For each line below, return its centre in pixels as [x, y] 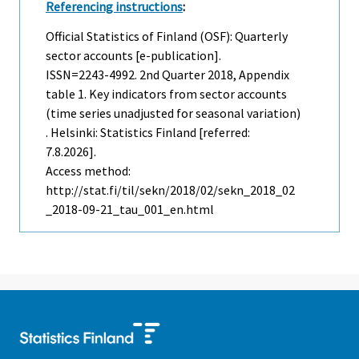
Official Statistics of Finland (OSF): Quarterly [167, 36]
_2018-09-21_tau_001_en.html [130, 210]
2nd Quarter [172, 75]
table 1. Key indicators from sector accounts [166, 94]
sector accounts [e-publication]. [133, 56]
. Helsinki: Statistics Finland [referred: [148, 133]
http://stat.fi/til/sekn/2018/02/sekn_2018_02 [170, 190]
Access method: [88, 171]
